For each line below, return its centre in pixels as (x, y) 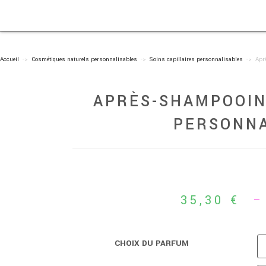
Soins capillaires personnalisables (196, 59)
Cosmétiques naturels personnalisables (84, 59)
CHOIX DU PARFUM (151, 243)
